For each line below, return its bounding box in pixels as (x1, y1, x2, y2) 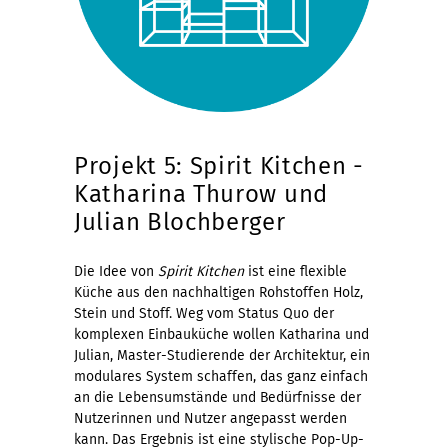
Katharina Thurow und (74, 179, 328, 208)
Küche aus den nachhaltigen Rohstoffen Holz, (74, 283, 363, 301)
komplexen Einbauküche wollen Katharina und (74, 325, 369, 343)
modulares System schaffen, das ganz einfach (74, 367, 368, 385)
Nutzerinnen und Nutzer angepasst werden (74, 409, 347, 427)
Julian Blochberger (74, 207, 286, 236)
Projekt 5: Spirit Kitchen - (74, 151, 364, 180)
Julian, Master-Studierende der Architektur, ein (74, 346, 370, 364)
